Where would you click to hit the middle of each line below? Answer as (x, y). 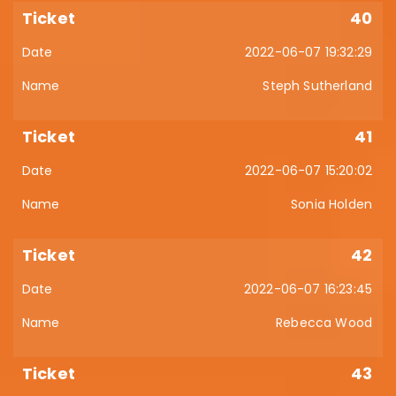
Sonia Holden (331, 204)
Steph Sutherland (317, 86)
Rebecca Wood (324, 323)
